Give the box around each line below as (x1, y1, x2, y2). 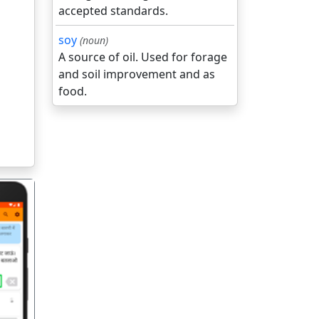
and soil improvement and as (58, 66, 215, 82)
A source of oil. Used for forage (58, 49, 227, 65)
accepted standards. (58, 3, 168, 19)
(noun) (80, 33, 108, 47)
